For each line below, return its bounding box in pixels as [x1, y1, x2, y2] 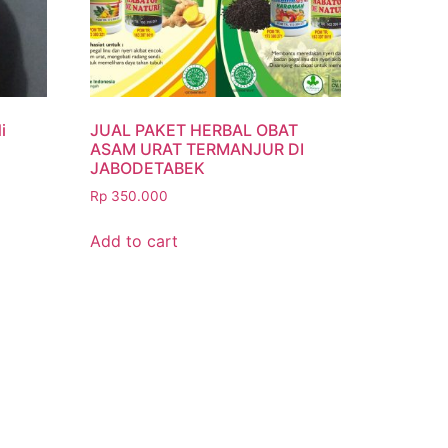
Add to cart [90, 230, 179, 251]
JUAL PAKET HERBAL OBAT [90, 119, 299, 140]
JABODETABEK [90, 157, 206, 178]
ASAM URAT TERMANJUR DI [90, 138, 305, 159]
